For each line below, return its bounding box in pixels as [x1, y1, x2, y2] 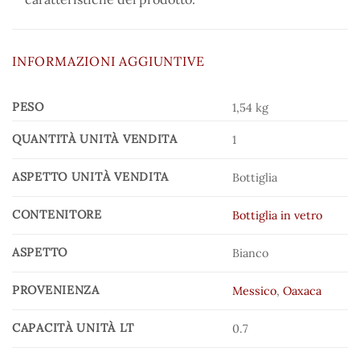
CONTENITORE [12, 207, 102, 222]
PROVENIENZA [12, 282, 100, 297]
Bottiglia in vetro [232, 207, 323, 223]
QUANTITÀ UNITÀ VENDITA [12, 131, 178, 146]
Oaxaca [283, 283, 322, 298]
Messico [232, 283, 277, 298]
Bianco [232, 245, 269, 260]
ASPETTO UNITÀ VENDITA [12, 169, 170, 184]
